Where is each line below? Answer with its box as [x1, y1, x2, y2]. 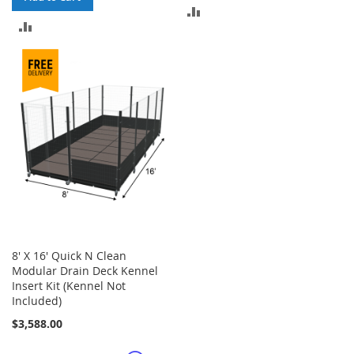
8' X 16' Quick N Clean [12, 248, 126, 264]
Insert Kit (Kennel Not [12, 278, 126, 294]
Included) [12, 293, 62, 309]
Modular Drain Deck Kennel [12, 263, 158, 279]
